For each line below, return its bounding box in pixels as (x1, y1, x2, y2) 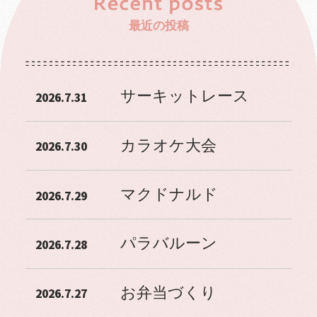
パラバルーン (120, 235, 217, 253)
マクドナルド (120, 186, 218, 204)
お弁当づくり (120, 284, 217, 301)
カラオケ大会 (120, 137, 217, 154)
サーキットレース (120, 88, 249, 105)
